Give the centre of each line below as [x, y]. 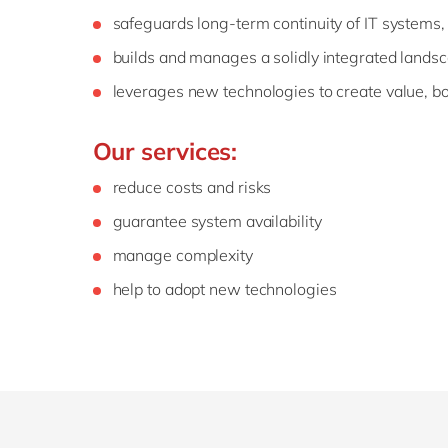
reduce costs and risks [192, 186]
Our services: [165, 150]
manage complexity [182, 254]
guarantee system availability [217, 220]
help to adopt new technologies [226, 288]
